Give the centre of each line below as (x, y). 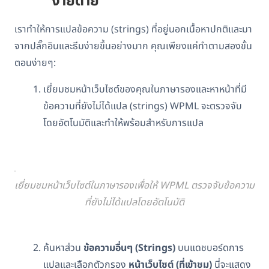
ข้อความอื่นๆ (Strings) (131, 248)
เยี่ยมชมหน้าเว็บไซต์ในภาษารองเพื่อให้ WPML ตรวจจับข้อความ (134, 185)
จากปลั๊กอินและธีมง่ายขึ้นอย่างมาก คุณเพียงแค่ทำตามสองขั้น (133, 46)
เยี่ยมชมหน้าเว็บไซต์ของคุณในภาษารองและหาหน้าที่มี (145, 89)
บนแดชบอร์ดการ (211, 248)
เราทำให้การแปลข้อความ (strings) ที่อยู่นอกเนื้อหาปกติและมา (133, 29)
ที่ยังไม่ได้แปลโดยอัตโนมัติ (134, 202)
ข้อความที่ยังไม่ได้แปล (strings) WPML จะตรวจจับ (143, 106)
